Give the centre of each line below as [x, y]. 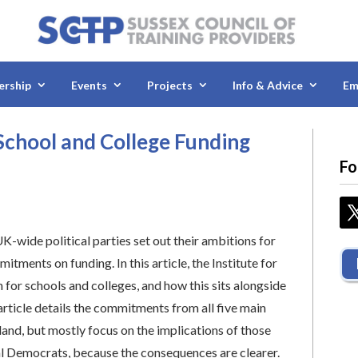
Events [89, 86]
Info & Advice [268, 86]
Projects [170, 86]
